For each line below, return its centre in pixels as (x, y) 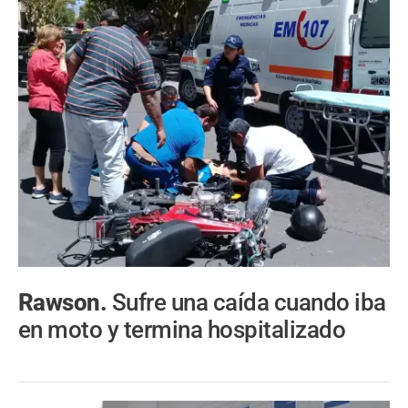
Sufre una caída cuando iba (249, 303)
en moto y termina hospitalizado (182, 330)
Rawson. (65, 303)
